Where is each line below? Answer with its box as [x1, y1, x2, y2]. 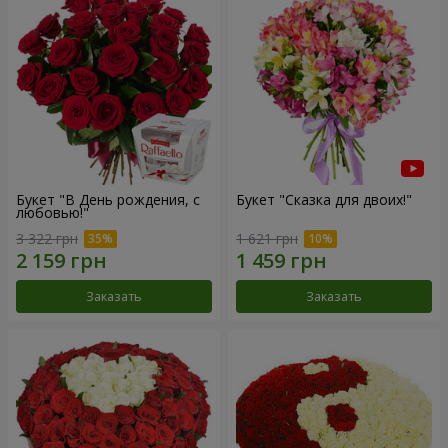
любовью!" [16, 203, 89, 223]
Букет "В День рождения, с [16, 190, 200, 210]
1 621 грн [236, 228, 298, 248]
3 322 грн [16, 228, 78, 248]
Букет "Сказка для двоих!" [236, 190, 412, 210]
